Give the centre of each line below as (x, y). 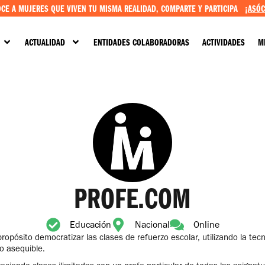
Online (206, 225)
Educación (90, 225)
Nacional (152, 225)
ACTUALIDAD (45, 42)
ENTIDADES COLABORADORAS (141, 42)
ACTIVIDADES (223, 42)
